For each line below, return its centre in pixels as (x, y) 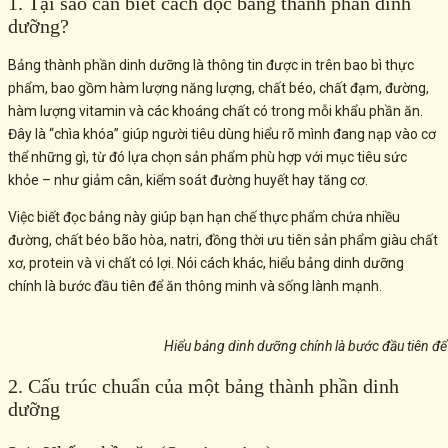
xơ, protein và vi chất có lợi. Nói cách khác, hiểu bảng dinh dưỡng (206, 263)
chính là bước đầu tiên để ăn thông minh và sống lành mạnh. (195, 286)
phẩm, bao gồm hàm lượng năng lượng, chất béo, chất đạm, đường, (218, 88)
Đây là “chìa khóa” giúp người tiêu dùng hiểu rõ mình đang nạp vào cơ (222, 134)
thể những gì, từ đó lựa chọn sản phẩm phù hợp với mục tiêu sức (207, 157)
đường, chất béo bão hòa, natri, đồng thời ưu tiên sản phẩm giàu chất (223, 240)
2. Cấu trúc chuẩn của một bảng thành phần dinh (203, 386)
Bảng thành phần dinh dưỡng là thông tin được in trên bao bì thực (211, 65)
